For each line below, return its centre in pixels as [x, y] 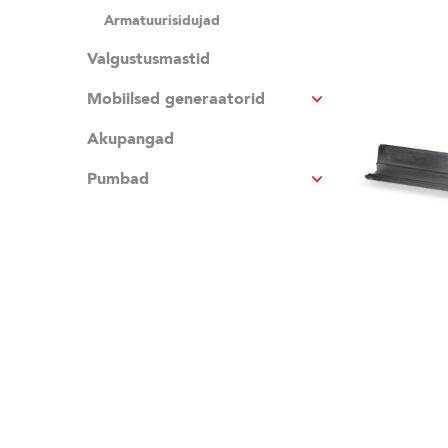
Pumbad [118, 179]
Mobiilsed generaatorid [176, 99]
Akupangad [130, 139]
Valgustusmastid [148, 59]
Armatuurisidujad [162, 20]
